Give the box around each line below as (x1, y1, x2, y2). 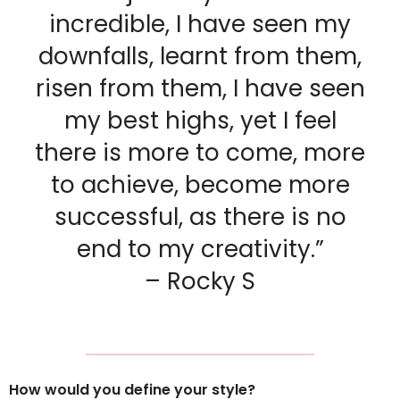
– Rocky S (145, 264, 255, 297)
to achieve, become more (50, 168, 350, 201)
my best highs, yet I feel (63, 104, 337, 137)
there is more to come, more (35, 136, 365, 169)
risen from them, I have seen (35, 71, 365, 104)
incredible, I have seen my (49, 7, 351, 40)
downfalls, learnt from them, (38, 39, 362, 72)
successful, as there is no (54, 200, 346, 233)
